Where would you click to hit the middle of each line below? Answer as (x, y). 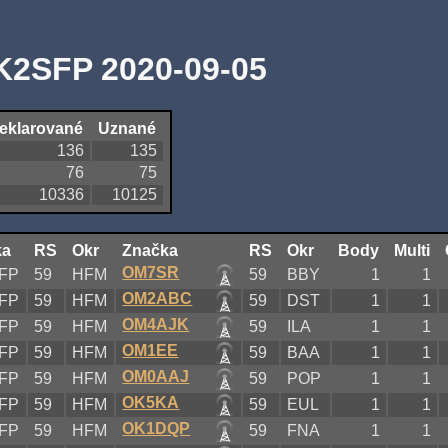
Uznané (127, 128)
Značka (150, 250)
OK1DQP (156, 428)
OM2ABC (157, 298)
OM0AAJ (156, 376)
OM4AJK (156, 324)
